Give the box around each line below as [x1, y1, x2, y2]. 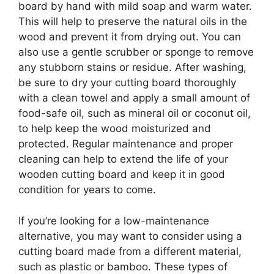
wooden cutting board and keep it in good [18, 168, 225, 180]
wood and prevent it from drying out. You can [18, 31, 241, 43]
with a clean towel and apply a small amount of [18, 92, 250, 104]
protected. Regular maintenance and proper [18, 138, 233, 150]
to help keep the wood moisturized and [18, 122, 211, 135]
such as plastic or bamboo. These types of [18, 260, 228, 273]
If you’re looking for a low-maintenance [18, 214, 209, 227]
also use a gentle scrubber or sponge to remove [18, 46, 254, 58]
